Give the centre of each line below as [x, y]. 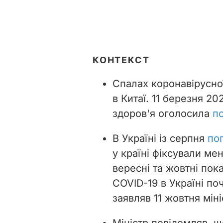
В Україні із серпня [160, 138]
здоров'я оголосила [163, 113]
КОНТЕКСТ [121, 60]
